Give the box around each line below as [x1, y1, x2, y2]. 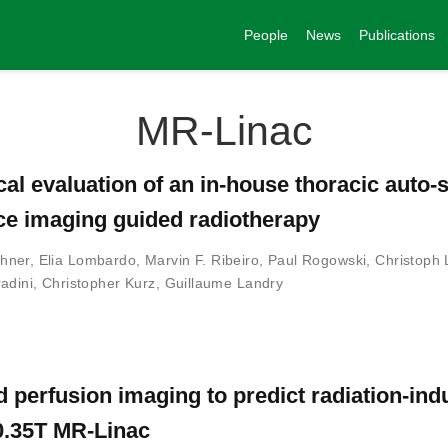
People [244, 26, 288, 43]
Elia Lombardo [38, 251, 137, 268]
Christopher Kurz [41, 274, 156, 291]
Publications [359, 26, 435, 43]
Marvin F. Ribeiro [144, 251, 260, 268]
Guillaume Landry [164, 274, 284, 291]
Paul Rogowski [267, 251, 367, 268]
